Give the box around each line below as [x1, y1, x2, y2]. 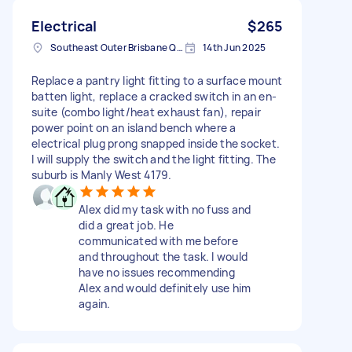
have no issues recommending [79, 264, 235, 280]
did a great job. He [79, 217, 174, 233]
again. [79, 295, 111, 311]
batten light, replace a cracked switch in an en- [31, 88, 277, 104]
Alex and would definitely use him [79, 280, 251, 295]
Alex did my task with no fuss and [79, 201, 251, 217]
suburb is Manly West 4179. [31, 167, 172, 182]
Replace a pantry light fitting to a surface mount [31, 72, 283, 88]
